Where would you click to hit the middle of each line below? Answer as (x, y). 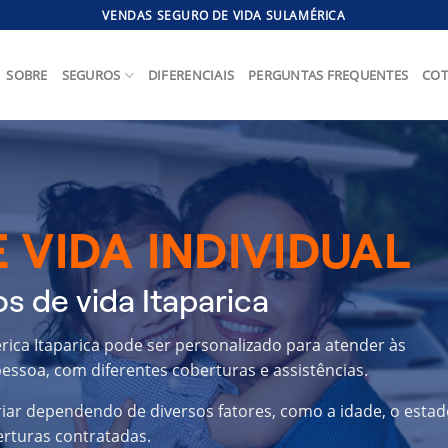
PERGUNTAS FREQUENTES (328, 75)
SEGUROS (91, 75)
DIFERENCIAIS (191, 75)
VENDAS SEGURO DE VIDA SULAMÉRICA (224, 15)
